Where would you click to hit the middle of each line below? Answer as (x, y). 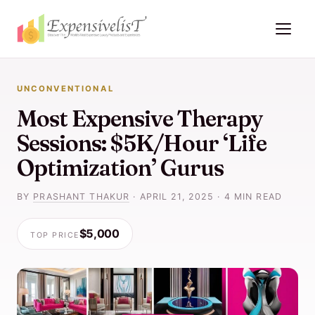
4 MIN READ (251, 197)
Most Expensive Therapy (140, 118)
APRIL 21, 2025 (177, 197)
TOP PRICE (55, 235)
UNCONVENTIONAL (65, 89)
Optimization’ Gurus (120, 168)
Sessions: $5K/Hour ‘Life (142, 143)
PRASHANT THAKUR (82, 197)
